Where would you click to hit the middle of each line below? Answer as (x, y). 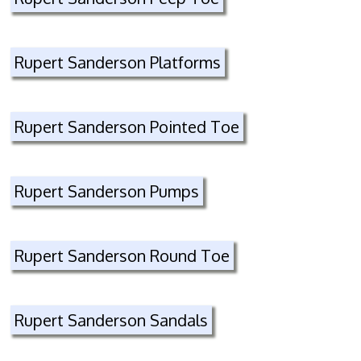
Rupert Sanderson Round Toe (122, 255)
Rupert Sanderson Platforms (118, 62)
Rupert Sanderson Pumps (107, 191)
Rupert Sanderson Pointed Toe (127, 127)
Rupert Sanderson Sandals (112, 320)
